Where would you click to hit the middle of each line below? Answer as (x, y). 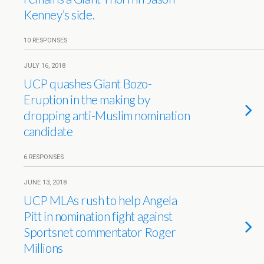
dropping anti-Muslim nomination (107, 115)
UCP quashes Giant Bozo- (88, 83)
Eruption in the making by (87, 99)
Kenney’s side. (59, 14)
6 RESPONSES (44, 157)
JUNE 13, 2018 (45, 182)
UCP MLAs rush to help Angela (100, 200)
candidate (48, 131)
